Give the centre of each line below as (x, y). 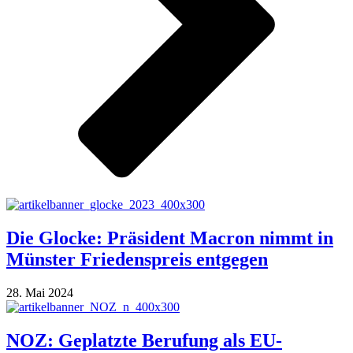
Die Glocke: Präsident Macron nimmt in (170, 238)
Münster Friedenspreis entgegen (137, 259)
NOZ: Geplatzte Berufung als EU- (144, 340)
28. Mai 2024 (40, 292)
